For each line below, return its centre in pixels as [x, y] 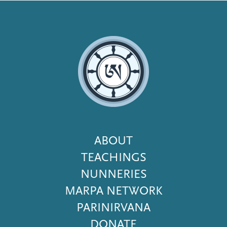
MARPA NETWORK [113, 190]
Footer [81, 140]
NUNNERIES [113, 174]
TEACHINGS [113, 157]
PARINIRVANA [113, 207]
